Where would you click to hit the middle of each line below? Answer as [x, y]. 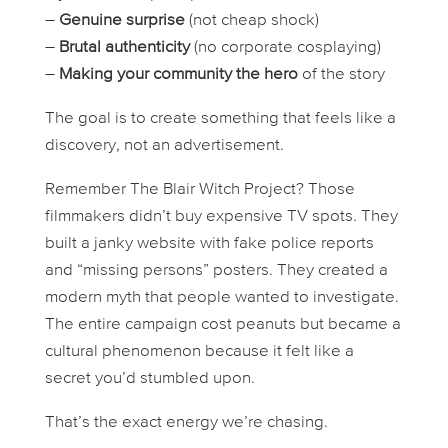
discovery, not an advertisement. [164, 145]
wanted [262, 297]
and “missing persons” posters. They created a [216, 270]
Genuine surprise [121, 20]
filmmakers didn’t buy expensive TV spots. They [221, 216]
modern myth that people [139, 297]
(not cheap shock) [251, 20]
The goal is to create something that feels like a [220, 118]
